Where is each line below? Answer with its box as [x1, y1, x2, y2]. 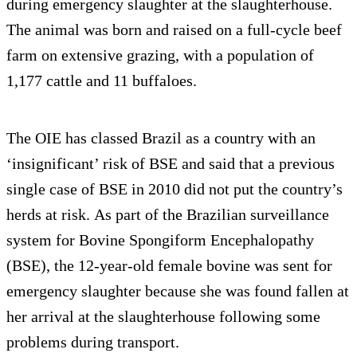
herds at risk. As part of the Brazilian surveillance [6, 206, 329, 224]
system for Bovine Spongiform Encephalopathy [6, 231, 314, 249]
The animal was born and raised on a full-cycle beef [6, 21, 342, 39]
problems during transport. [6, 333, 179, 351]
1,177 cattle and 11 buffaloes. [6, 72, 197, 90]
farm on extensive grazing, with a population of [6, 46, 314, 65]
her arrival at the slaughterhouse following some [6, 308, 320, 326]
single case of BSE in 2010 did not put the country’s [6, 180, 343, 198]
